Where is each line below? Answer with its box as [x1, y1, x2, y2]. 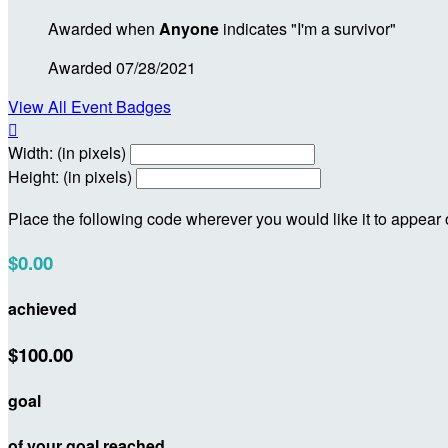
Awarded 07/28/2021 [48, 55, 196, 79]
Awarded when [48, 16, 159, 40]
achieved [8, 296, 77, 320]
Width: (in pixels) [8, 140, 126, 164]
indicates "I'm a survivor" [219, 16, 396, 40]
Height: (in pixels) [8, 164, 132, 188]
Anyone [159, 16, 219, 40]
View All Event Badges [8, 94, 171, 118]
